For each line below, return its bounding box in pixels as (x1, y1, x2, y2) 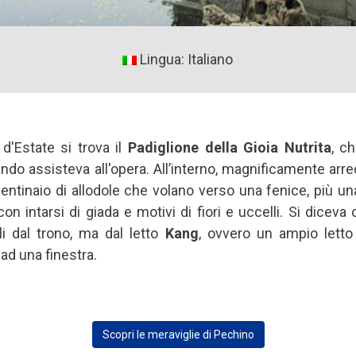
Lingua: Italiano (137, 51, 234, 68)
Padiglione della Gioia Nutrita (128, 139, 331, 157)
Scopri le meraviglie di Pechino (102, 328, 254, 342)
